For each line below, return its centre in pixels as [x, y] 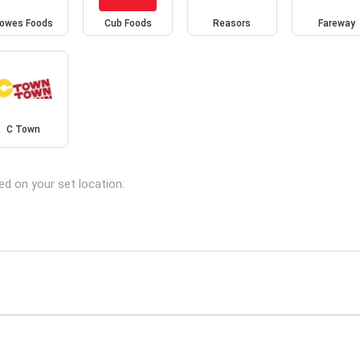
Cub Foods [128, 23]
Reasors [232, 23]
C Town [24, 130]
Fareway [336, 23]
